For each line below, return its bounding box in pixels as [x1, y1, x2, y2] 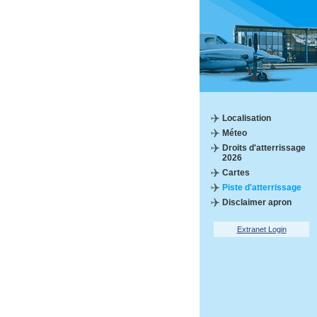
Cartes [222, 168, 250, 178]
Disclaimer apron [222, 197, 292, 207]
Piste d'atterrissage [222, 183, 301, 192]
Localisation [222, 113, 271, 123]
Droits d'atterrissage [222, 143, 306, 153]
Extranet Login [236, 225, 287, 234]
